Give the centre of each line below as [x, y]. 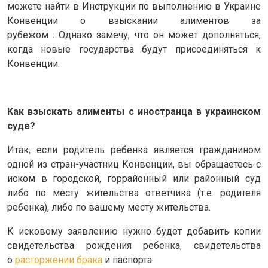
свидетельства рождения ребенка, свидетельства [134, 245]
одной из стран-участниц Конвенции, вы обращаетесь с [134, 164]
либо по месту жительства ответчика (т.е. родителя [134, 193]
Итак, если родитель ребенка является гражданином [134, 150]
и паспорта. [128, 260]
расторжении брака [59, 260]
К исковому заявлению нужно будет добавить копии [134, 231]
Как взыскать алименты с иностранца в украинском [134, 111]
